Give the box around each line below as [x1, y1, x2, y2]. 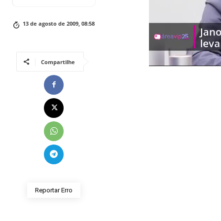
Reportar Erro [35, 186, 73, 194]
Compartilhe [41, 58, 75, 66]
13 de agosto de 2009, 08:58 [22, 19, 95, 27]
